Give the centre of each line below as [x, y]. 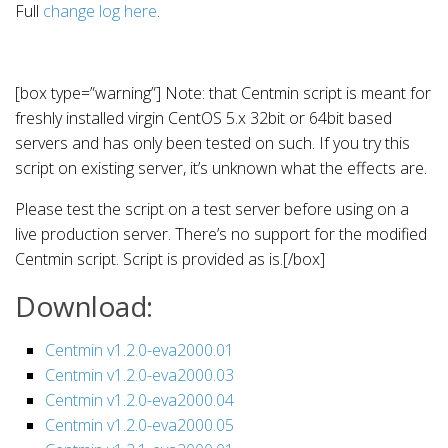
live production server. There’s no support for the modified [221, 233]
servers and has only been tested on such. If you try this [212, 142]
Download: [84, 305]
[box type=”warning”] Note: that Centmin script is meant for [223, 92]
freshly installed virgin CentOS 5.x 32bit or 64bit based [203, 117]
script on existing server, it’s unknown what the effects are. [221, 167]
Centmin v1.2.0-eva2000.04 [139, 399]
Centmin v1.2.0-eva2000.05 [139, 424]
